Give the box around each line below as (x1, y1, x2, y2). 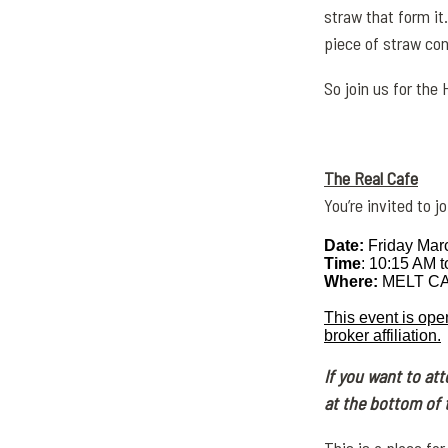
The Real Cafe (324, 167, 418, 189)
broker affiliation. (324, 327, 441, 344)
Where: (324, 273, 378, 290)
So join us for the (324, 77, 442, 99)
